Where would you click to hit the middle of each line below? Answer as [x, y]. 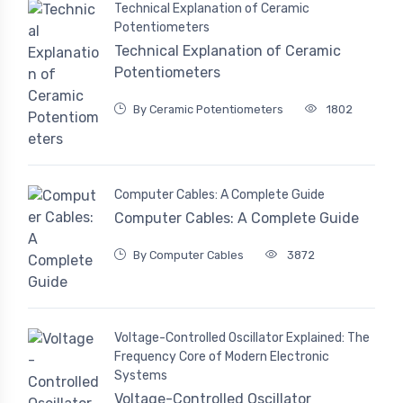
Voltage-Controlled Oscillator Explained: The [242, 338]
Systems [141, 376]
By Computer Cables [188, 255]
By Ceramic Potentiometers [208, 109]
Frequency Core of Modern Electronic [222, 357]
